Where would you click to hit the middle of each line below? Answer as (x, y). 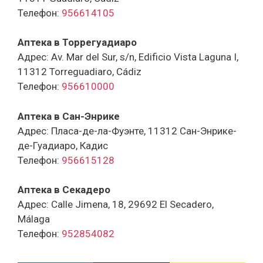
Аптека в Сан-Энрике (69, 116)
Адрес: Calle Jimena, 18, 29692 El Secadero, (116, 205)
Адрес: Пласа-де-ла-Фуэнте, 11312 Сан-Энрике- (127, 131)
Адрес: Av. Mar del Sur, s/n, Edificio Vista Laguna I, (128, 57)
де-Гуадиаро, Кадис (63, 145)
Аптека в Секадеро (64, 190)
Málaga (34, 219)
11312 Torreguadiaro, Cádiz (80, 72)
